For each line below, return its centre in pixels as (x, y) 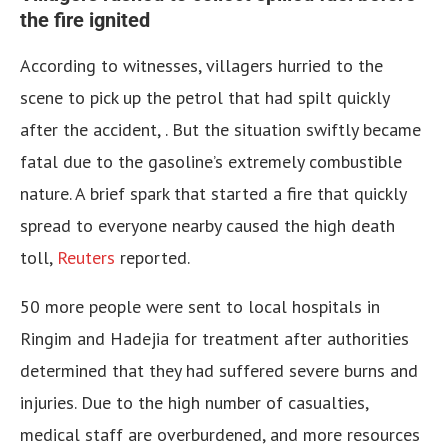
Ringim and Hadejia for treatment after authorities (214, 339)
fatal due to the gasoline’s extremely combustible (211, 162)
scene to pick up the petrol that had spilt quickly (204, 98)
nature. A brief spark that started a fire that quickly (213, 194)
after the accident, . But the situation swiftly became (220, 130)
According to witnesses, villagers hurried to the (201, 66)
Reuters (86, 258)
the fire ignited (85, 20)
